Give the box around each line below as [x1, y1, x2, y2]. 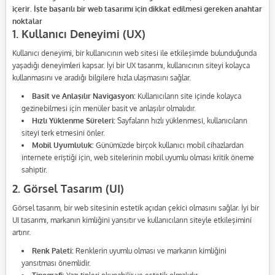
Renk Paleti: [31, 246, 74, 257]
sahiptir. [21, 165, 47, 176]
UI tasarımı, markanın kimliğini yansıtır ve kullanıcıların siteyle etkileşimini [12, 215, 252, 226]
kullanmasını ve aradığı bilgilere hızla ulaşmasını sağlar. [12, 73, 191, 83]
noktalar [12, 17, 42, 27]
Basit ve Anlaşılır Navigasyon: [31, 91, 136, 102]
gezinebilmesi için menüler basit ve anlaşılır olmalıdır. [21, 104, 196, 114]
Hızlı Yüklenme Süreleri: [31, 116, 115, 126]
